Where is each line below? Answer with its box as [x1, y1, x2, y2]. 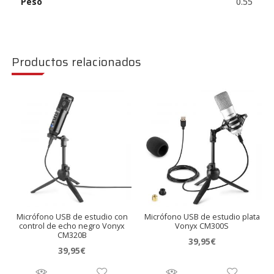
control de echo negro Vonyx [19, 220, 125, 231]
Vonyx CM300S [175, 220, 229, 231]
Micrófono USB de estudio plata [144, 211, 260, 222]
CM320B [57, 229, 87, 240]
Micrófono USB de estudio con [16, 211, 128, 222]
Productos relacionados [12, 52, 142, 71]
